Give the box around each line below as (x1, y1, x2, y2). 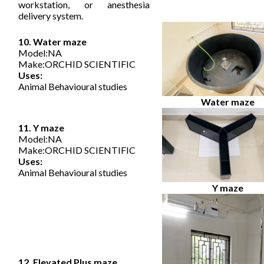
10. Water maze (18, 36, 87, 48)
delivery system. (18, 10, 84, 22)
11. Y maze (18, 122, 65, 134)
